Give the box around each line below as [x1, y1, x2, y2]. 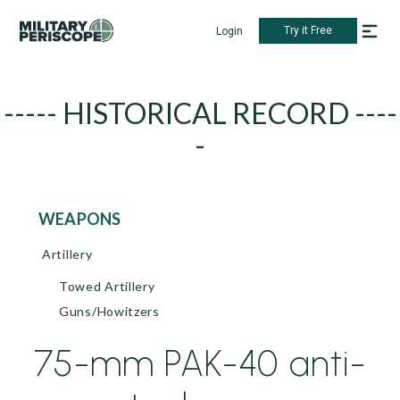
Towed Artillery [59, 279, 155, 294]
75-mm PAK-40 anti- [34, 342, 366, 385]
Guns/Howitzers [59, 304, 160, 319]
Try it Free [284, 24, 332, 37]
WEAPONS [55, 209, 121, 229]
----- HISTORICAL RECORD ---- [3, 96, 397, 130]
